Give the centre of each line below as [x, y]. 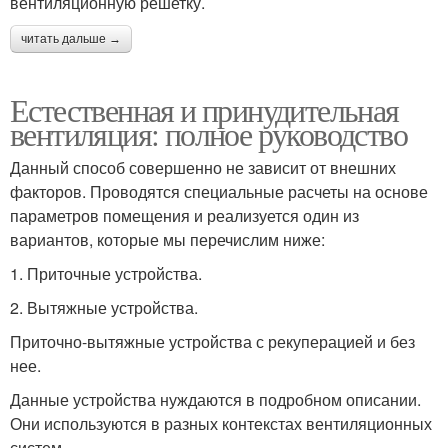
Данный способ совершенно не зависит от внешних [203, 168]
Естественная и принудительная [204, 110]
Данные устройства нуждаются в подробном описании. [215, 400]
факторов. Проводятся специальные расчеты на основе [219, 192]
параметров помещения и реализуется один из [184, 216]
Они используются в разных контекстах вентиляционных [221, 424]
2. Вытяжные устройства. [104, 308]
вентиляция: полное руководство [208, 134]
